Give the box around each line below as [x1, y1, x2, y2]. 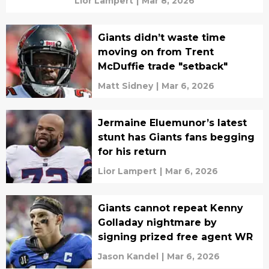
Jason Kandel [97, 250, 159, 262]
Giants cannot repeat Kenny [97, 202, 243, 214]
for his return [97, 145, 166, 157]
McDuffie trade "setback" [97, 60, 228, 72]
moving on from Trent [97, 46, 214, 58]
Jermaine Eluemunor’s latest [97, 116, 247, 128]
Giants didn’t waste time [97, 31, 226, 43]
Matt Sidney [97, 80, 153, 91]
